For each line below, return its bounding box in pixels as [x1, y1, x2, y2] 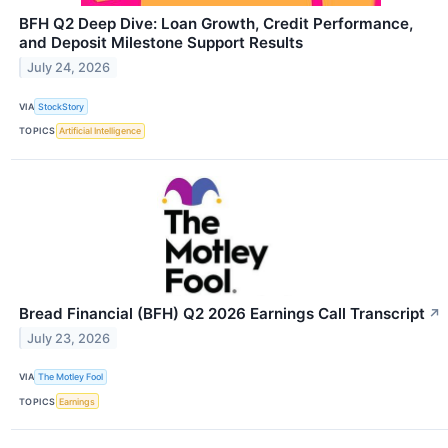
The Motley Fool [38, 371, 104, 383]
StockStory [38, 101, 85, 113]
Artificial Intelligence [59, 125, 142, 137]
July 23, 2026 [27, 330, 111, 346]
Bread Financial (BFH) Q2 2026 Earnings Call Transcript [19, 303, 425, 323]
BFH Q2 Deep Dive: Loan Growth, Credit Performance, [19, 14, 413, 34]
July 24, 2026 [27, 60, 111, 76]
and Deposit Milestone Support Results [19, 33, 303, 53]
